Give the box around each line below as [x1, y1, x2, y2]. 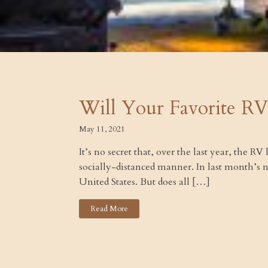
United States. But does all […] [79, 175, 210, 189]
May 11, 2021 [79, 124, 125, 135]
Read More [90, 203, 129, 214]
